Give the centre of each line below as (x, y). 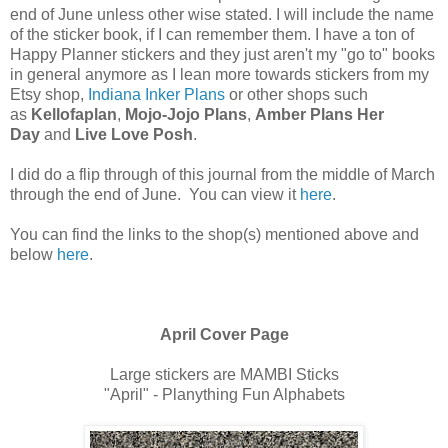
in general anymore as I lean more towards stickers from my (219, 75)
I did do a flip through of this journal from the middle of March (222, 175)
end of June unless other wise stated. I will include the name (222, 15)
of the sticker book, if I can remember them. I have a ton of (212, 35)
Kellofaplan (74, 115)
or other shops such (296, 95)
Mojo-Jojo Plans (186, 115)
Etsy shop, (49, 95)
